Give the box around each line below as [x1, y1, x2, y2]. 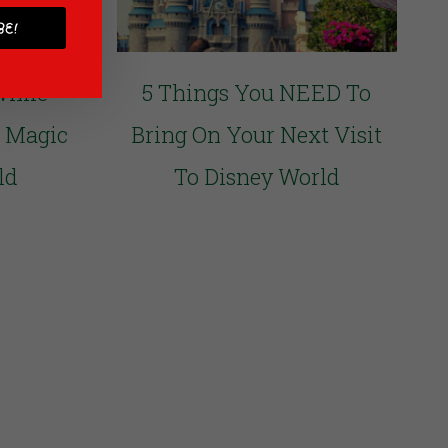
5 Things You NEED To [142, 78, 372, 108]
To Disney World [173, 162, 340, 192]
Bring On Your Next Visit [131, 120, 383, 150]
